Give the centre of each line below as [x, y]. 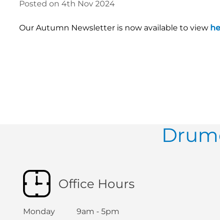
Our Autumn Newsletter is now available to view [114, 28]
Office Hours [96, 183]
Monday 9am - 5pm [71, 211]
